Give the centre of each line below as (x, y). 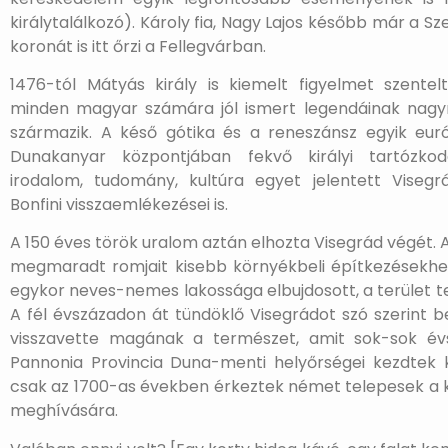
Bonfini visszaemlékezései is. (119, 204)
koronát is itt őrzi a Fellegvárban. (138, 46)
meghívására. (64, 411)
